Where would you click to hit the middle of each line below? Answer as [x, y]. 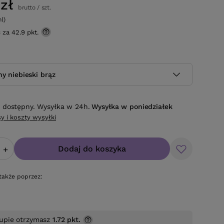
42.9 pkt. [25, 32]
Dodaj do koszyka [92, 149]
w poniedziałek [147, 107]
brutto [26, 7]
